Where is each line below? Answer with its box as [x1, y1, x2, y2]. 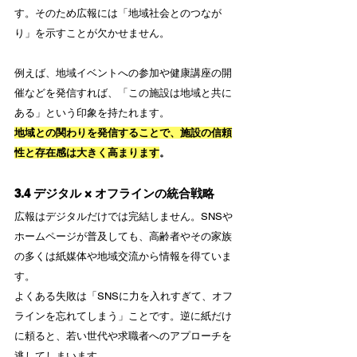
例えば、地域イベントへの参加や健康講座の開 [14, 67, 232, 79]
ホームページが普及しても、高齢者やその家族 [14, 230, 232, 242]
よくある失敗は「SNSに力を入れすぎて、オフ [14, 290, 233, 302]
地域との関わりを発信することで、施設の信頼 [14, 127, 232, 139]
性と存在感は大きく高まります [14, 147, 159, 159]
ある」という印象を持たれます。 [14, 107, 170, 119]
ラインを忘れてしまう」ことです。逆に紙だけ [14, 310, 232, 322]
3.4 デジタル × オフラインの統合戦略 [14, 186, 214, 200]
